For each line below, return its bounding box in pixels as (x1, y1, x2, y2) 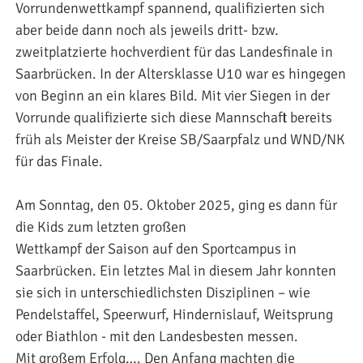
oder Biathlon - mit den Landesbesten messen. (15, 327, 298, 345)
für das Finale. (15, 152, 103, 170)
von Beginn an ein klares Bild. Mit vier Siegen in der (15, 86, 330, 105)
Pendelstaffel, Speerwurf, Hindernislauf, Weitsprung (15, 305, 333, 323)
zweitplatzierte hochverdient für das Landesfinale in (15, 42, 333, 61)
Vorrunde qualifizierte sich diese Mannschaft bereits (15, 108, 332, 126)
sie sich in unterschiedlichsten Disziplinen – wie (15, 283, 310, 301)
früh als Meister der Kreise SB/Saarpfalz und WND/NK (15, 130, 345, 148)
